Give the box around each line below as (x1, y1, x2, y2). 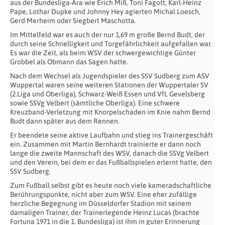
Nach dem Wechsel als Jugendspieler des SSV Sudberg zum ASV (10, 72, 209, 80)
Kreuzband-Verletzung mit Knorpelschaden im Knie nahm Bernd (10, 108, 210, 117)
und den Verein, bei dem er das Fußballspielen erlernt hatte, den (10, 158, 212, 167)
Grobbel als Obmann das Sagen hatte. (10, 58, 128, 66)
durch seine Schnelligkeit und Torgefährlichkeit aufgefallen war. (10, 40, 212, 48)
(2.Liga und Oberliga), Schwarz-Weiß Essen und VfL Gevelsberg (10, 90, 205, 98)
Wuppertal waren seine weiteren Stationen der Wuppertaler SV (10, 81, 208, 89)
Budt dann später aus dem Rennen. (10, 117, 120, 126)
